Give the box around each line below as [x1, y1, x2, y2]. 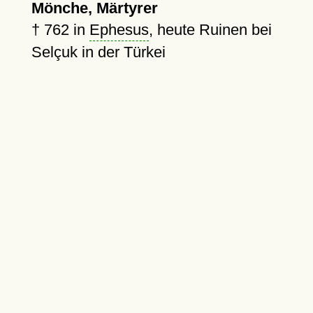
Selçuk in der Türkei [31, 43, 166, 61]
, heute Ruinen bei [148, 21, 272, 38]
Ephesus [89, 21, 149, 38]
